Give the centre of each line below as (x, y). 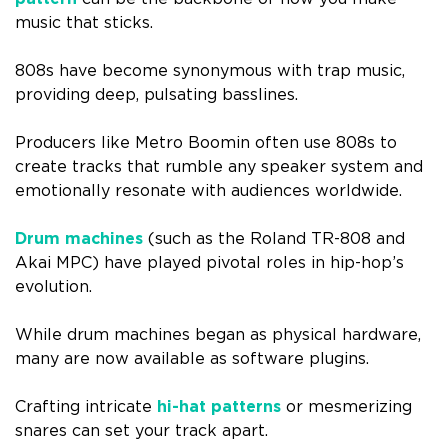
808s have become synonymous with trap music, (210, 71)
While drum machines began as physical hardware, (218, 335)
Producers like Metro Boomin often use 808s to (206, 143)
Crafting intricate (86, 407)
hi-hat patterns (219, 407)
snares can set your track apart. (141, 431)
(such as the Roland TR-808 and (274, 239)
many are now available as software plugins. (192, 359)
